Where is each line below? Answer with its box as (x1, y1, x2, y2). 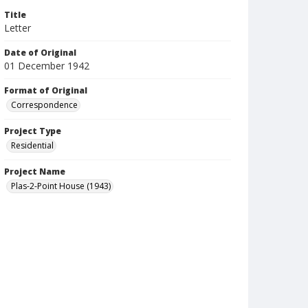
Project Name (4, 166, 65, 177)
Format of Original (4, 85, 87, 96)
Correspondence (11, 99, 78, 111)
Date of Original (4, 47, 76, 58)
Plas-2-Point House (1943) (11, 180, 111, 192)
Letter (4, 21, 31, 34)
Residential (11, 140, 54, 151)
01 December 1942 (4, 59, 89, 72)
